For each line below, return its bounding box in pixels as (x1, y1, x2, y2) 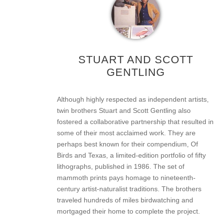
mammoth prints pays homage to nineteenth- (57, 173, 196, 182)
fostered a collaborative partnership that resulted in (57, 117, 214, 126)
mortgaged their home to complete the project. (57, 207, 200, 215)
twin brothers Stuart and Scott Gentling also (57, 106, 191, 114)
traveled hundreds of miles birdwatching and (57, 196, 193, 204)
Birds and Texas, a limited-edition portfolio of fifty (57, 151, 206, 159)
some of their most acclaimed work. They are (57, 128, 196, 137)
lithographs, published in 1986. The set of (57, 162, 184, 170)
